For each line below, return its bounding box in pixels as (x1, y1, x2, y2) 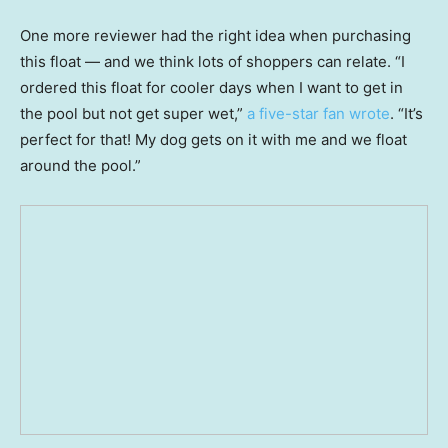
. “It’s (390, 104, 423, 124)
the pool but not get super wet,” (20, 104, 247, 124)
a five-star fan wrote (247, 104, 390, 124)
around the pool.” (20, 156, 141, 176)
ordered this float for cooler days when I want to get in (20, 78, 403, 98)
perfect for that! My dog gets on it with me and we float (20, 130, 407, 150)
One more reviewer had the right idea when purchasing (20, 26, 411, 46)
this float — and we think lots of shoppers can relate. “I (20, 52, 405, 72)
